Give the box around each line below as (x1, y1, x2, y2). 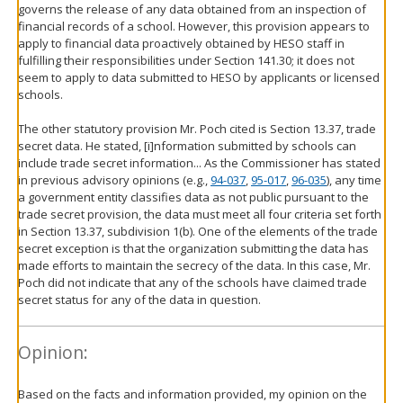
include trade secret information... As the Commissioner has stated (18, 154, 381, 171)
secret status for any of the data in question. (18, 291, 261, 308)
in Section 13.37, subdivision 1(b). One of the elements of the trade (18, 222, 378, 239)
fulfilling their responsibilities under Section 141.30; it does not (18, 51, 354, 68)
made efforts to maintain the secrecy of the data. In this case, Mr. (18, 256, 371, 273)
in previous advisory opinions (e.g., (18, 171, 210, 188)
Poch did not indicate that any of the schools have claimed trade (18, 273, 367, 291)
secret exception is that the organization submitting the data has (18, 239, 369, 256)
